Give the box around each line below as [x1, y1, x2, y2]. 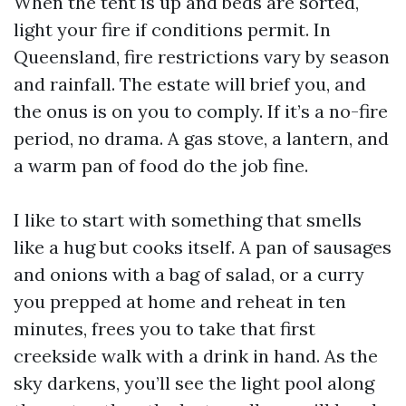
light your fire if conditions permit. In [14, 18, 331, 41]
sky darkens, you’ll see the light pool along [14, 372, 374, 394]
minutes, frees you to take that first [14, 317, 315, 340]
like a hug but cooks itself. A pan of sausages [14, 236, 391, 258]
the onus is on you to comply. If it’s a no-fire [14, 100, 388, 122]
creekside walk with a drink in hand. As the [14, 344, 378, 367]
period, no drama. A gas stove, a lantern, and [14, 127, 389, 150]
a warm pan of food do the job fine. [14, 154, 308, 177]
